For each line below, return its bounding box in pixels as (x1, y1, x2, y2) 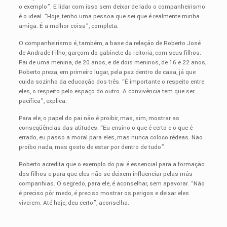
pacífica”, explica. (18, 96, 67, 105)
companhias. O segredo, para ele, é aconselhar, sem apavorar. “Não (18, 179, 205, 188)
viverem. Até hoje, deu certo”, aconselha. (18, 198, 129, 207)
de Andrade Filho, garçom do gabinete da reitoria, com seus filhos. (18, 48, 201, 57)
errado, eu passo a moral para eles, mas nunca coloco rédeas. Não (18, 133, 203, 142)
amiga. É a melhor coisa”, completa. (18, 21, 119, 30)
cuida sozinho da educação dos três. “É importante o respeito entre (18, 77, 204, 86)
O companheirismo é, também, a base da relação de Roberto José (18, 39, 201, 48)
